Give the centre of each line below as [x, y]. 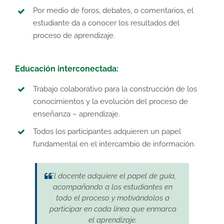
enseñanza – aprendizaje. [76, 114]
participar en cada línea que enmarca [113, 209]
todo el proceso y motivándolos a [113, 198]
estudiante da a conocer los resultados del [106, 23]
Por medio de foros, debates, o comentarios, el [113, 11]
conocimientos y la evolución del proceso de [110, 101]
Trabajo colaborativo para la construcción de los [115, 89]
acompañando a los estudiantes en [113, 187]
